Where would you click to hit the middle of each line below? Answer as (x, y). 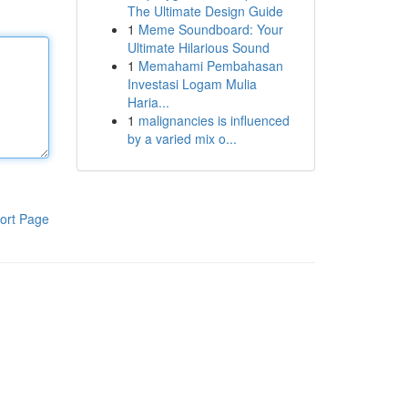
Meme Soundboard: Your (210, 29)
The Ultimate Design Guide (205, 11)
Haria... (148, 102)
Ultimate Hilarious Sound (198, 47)
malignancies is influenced (214, 120)
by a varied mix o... (182, 138)
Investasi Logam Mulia (192, 84)
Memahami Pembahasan (210, 66)
